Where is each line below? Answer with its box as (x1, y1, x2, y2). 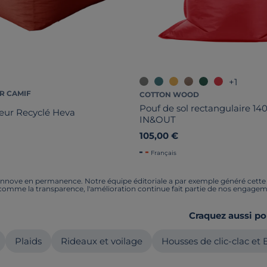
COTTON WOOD (139, 89, 199, 99)
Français (151, 148, 176, 157)
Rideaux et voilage (61, 235, 142, 247)
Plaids (15, 235, 42, 247)
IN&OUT (139, 113, 176, 125)
